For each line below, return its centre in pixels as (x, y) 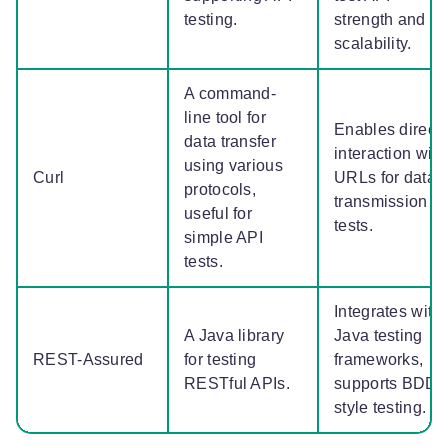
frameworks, (379, 360)
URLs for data (385, 178)
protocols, (220, 190)
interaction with (390, 154)
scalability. (375, 44)
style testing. (382, 408)
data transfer (230, 142)
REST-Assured (90, 360)
